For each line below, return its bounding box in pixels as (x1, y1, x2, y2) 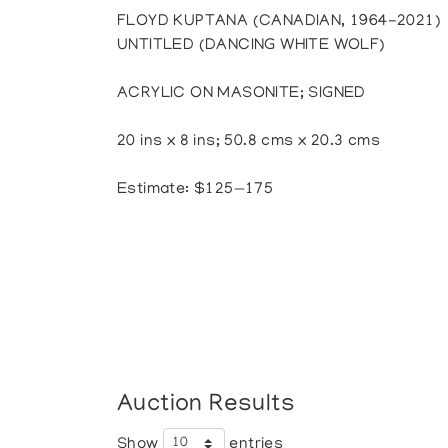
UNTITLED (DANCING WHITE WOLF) (117, 37, 386, 55)
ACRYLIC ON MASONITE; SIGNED (117, 85, 366, 103)
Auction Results (117, 391, 296, 419)
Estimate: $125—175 (117, 181, 274, 199)
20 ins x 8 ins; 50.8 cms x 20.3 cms (117, 133, 381, 151)
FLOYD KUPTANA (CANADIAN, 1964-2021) (117, 13, 442, 31)
